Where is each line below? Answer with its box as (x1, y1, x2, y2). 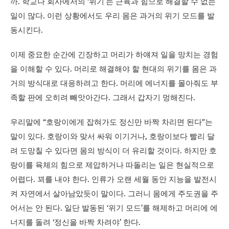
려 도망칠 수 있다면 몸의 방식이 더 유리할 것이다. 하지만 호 (10, 147, 217, 155)
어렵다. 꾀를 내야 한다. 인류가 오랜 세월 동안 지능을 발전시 (10, 176, 217, 184)
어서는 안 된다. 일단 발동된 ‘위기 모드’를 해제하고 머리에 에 (10, 204, 218, 213)
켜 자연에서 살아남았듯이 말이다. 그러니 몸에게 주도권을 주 (10, 190, 218, 198)
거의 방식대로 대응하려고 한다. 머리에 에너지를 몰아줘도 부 (10, 80, 218, 88)
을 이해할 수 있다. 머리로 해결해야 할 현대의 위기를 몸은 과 (10, 65, 217, 74)
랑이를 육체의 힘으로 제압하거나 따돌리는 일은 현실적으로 (10, 162, 214, 170)
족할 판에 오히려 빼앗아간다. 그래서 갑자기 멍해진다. (10, 94, 195, 102)
